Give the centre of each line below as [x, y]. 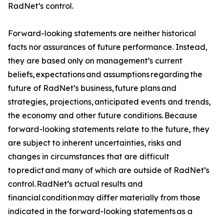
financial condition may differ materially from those [104, 197]
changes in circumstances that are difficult [88, 156]
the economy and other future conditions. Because [103, 115]
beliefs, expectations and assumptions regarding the [105, 74]
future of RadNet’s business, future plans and [92, 88]
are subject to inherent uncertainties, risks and [95, 142]
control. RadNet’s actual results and [75, 184]
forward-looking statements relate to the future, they [109, 129]
